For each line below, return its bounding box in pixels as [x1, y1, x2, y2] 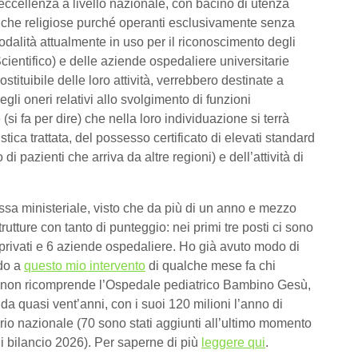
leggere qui [201, 335, 265, 349]
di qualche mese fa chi [145, 258, 276, 272]
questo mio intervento [24, 258, 145, 272]
